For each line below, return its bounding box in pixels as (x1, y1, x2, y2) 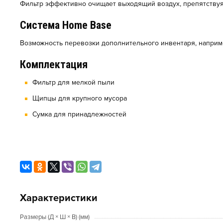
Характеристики (20, 192, 98, 205)
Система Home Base (20, 18, 111, 31)
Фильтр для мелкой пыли (32, 78, 114, 87)
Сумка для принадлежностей (32, 110, 126, 119)
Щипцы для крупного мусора (32, 94, 127, 103)
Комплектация (20, 58, 88, 71)
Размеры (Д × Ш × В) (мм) (20, 213, 90, 222)
